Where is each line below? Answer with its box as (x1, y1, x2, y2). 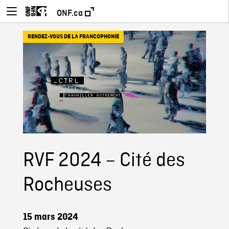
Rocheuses (22, 173, 112, 198)
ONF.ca (57, 8, 85, 18)
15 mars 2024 (22, 212, 78, 222)
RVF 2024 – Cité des (22, 149, 185, 174)
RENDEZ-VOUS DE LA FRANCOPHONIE (27, 34, 119, 40)
